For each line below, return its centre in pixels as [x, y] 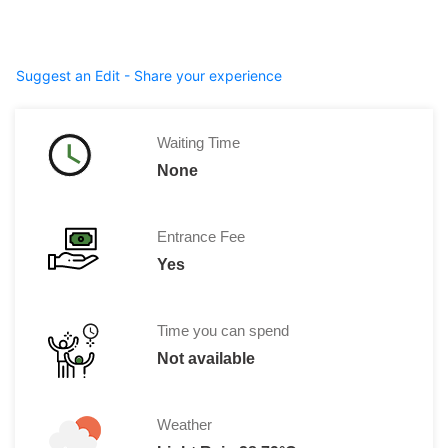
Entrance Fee [200, 236]
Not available [205, 358]
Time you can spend [222, 330]
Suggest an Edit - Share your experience [149, 75]
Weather [184, 424]
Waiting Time [198, 142]
